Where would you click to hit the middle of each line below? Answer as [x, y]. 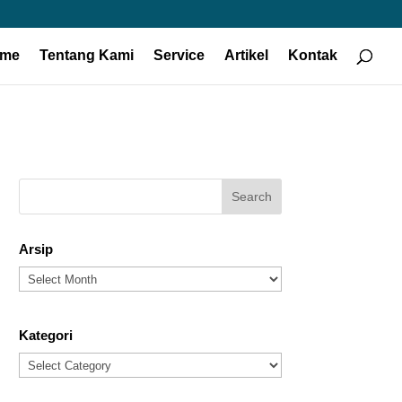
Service [179, 55]
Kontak [313, 55]
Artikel [246, 55]
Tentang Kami [87, 55]
